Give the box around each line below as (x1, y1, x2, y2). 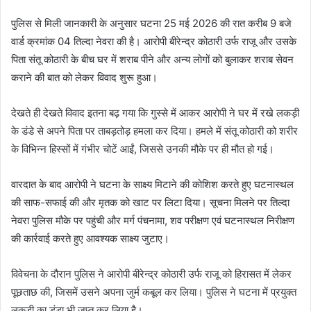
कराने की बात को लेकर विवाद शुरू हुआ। (11, 70, 158, 84)
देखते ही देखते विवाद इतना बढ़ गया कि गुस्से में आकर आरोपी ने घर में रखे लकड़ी (11, 106, 299, 119)
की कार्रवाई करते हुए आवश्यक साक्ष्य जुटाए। (11, 231, 169, 245)
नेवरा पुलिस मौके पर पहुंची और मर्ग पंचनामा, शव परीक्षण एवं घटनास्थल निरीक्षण (11, 213, 294, 227)
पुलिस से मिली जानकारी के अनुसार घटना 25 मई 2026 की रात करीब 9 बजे (11, 16, 292, 30)
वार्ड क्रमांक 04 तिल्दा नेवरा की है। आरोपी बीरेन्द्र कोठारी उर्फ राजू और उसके (11, 34, 296, 48)
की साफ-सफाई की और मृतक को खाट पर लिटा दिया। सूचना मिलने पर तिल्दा (11, 195, 289, 209)
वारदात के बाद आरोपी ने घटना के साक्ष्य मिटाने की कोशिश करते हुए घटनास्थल (11, 177, 294, 191)
